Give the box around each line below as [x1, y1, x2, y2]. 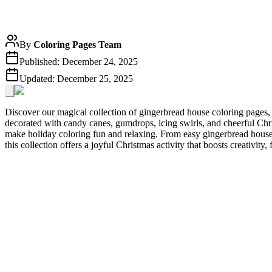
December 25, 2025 [57, 73, 133, 84]
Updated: [19, 73, 57, 84]
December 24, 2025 [62, 56, 138, 67]
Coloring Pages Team [33, 39, 121, 50]
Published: [19, 56, 62, 67]
